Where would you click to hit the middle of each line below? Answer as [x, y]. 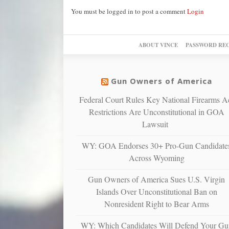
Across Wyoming [156, 157]
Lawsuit [157, 124]
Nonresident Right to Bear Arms [156, 203]
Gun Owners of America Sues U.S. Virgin [157, 179]
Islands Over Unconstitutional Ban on [156, 191]
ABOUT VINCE [158, 45]
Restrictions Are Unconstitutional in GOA [156, 111]
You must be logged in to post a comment [129, 11]
